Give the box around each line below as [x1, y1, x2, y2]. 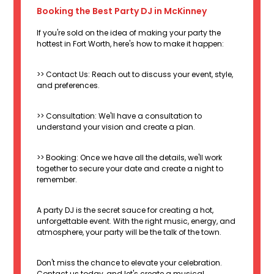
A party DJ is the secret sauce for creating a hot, [37, 205, 214, 216]
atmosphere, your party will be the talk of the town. [37, 227, 222, 238]
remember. [37, 174, 78, 185]
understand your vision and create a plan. [37, 122, 196, 133]
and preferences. [37, 80, 100, 91]
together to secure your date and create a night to [37, 163, 224, 174]
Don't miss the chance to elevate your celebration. [37, 257, 223, 268]
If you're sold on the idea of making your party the [37, 28, 221, 39]
